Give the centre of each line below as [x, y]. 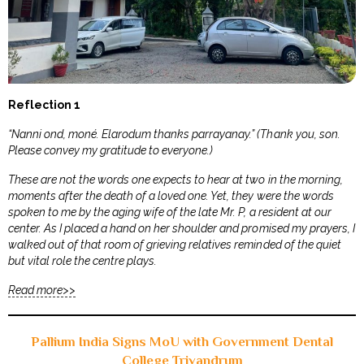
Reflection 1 [45, 105]
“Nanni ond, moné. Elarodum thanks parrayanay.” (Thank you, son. [174, 134]
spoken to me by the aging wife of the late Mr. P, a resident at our [170, 212]
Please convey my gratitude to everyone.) [111, 151]
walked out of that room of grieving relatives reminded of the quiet [175, 245]
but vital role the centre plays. [83, 261]
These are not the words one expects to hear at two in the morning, [175, 180]
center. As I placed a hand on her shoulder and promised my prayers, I [182, 229]
